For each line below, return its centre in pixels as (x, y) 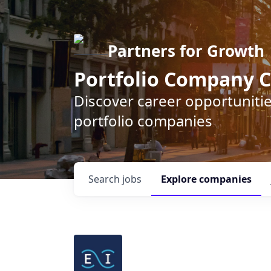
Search (105, 179)
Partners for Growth (186, 51)
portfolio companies (143, 121)
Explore (180, 179)
